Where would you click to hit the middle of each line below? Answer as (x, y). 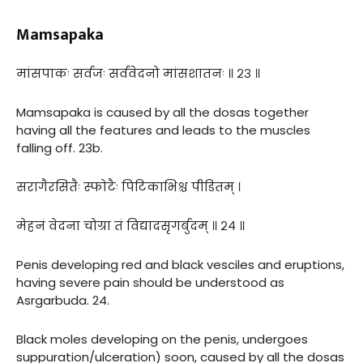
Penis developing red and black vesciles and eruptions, (180, 264)
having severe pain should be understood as (150, 282)
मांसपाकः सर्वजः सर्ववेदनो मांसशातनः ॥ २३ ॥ (138, 73)
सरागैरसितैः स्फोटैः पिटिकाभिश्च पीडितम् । (128, 186)
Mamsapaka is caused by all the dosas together (162, 112)
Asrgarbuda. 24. (63, 300)
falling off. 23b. (60, 147)
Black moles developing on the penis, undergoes (162, 339)
